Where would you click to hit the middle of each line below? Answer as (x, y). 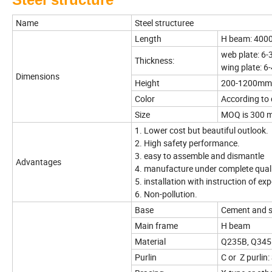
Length (148, 39)
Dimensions (38, 76)
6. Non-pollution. (166, 194)
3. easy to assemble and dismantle (199, 156)
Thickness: (155, 61)
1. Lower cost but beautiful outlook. (202, 131)
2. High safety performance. (187, 143)
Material (150, 242)
